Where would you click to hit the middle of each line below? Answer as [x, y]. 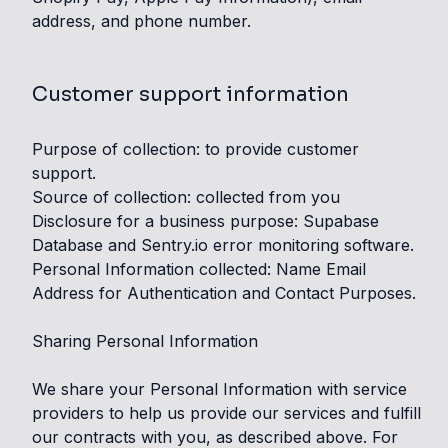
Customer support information [190, 94]
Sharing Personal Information [145, 341]
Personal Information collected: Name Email [199, 269]
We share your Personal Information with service [219, 389]
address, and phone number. [141, 21]
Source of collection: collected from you [186, 197]
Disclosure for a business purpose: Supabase [205, 221]
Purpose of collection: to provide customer [195, 149]
